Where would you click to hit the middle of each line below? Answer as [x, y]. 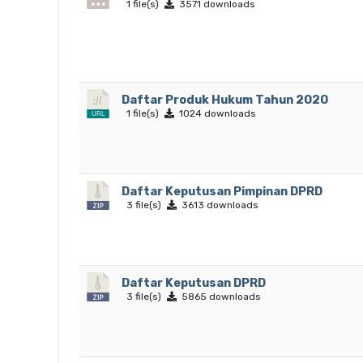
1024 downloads [215, 113]
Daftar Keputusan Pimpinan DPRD [222, 191]
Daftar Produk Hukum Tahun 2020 [225, 100]
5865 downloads [219, 297]
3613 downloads [218, 205]
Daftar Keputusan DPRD [194, 283]
